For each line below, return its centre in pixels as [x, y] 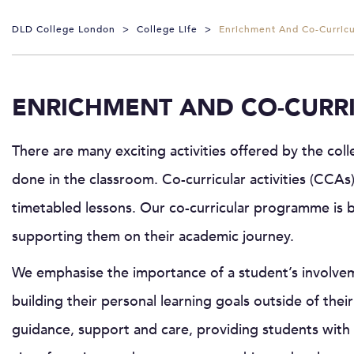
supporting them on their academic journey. [153, 236]
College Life [167, 29]
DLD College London [64, 29]
